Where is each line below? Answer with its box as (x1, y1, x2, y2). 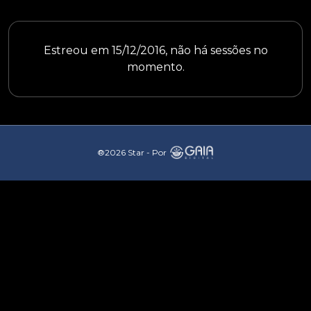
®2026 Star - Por (97, 147, 167, 158)
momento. (126, 60, 185, 74)
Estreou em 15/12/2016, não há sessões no (43, 43, 268, 57)
